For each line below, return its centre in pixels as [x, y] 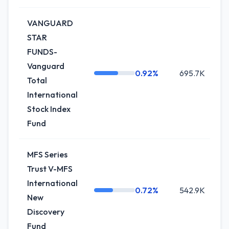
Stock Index [49, 109]
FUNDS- [42, 52]
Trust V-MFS [50, 169]
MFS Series [47, 154]
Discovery [46, 212]
